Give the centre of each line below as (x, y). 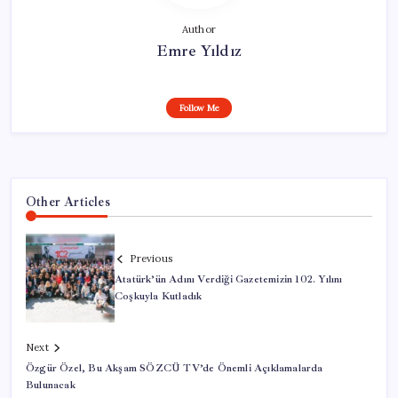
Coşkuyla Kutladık (159, 297)
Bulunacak (51, 386)
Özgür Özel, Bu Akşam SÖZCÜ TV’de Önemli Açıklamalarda (175, 369)
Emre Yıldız (199, 51)
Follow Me (199, 108)
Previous (151, 259)
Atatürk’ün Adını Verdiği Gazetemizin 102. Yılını (229, 280)
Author (199, 30)
